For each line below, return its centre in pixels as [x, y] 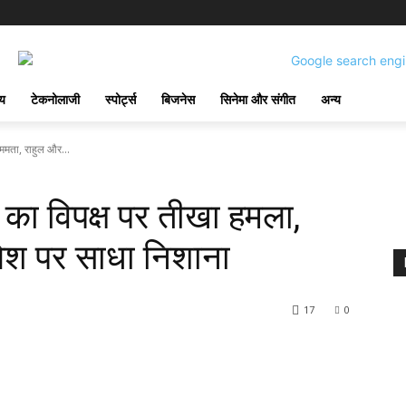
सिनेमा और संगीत [258, 99]
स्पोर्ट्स [121, 99]
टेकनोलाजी [55, 99]
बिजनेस [178, 99]
